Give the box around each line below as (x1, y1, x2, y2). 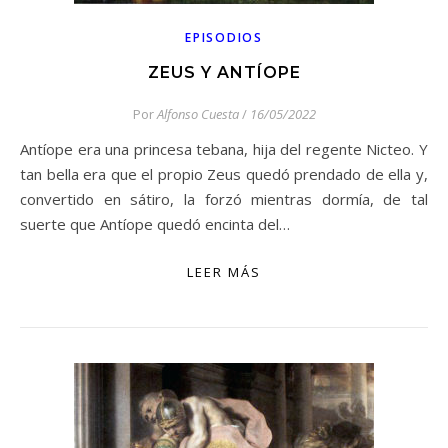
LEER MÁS (187, 263, 261, 281)
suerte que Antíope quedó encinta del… (20, 214, 290, 234)
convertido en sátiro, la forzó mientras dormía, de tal (20, 189, 428, 209)
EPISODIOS (185, 29, 263, 46)
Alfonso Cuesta (156, 105, 239, 123)
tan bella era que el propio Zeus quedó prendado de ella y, (20, 164, 428, 184)
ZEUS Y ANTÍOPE (147, 63, 301, 82)
